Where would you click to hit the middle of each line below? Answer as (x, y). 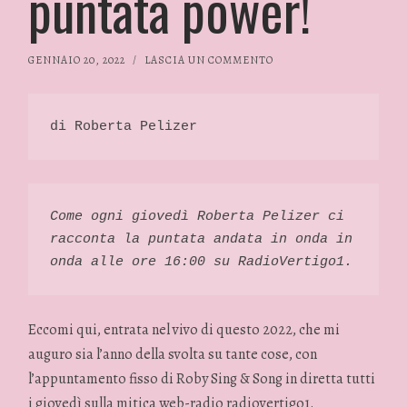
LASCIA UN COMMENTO (209, 60)
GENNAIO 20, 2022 (77, 60)
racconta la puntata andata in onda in (202, 239)
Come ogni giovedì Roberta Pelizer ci (198, 216)
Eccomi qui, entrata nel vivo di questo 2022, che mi (184, 330)
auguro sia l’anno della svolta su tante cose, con (173, 355)
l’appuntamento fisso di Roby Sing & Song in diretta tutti (202, 379)
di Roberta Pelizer (124, 127)
